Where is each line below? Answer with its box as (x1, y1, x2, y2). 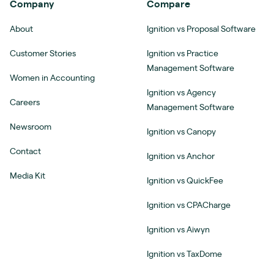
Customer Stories (10, 49, 76, 58)
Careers (10, 98, 40, 107)
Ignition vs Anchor (147, 152, 215, 161)
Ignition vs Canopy (147, 127, 216, 136)
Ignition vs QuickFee (147, 176, 223, 185)
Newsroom (10, 122, 51, 131)
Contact (10, 147, 41, 156)
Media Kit (10, 171, 45, 180)
